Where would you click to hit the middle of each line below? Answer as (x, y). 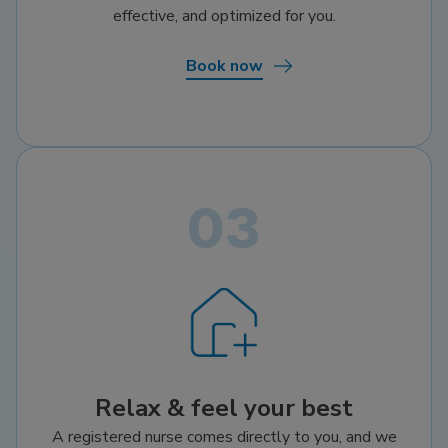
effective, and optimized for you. (224, 15)
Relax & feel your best (224, 407)
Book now (224, 65)
